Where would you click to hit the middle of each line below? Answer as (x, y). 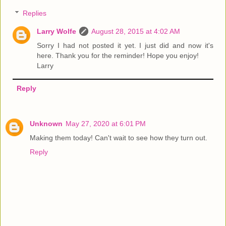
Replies (35, 13)
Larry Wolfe (57, 32)
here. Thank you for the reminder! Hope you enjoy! (118, 56)
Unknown (46, 124)
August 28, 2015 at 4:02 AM (136, 32)
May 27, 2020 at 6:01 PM (106, 124)
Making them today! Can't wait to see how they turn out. (119, 138)
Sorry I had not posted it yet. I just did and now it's (125, 46)
